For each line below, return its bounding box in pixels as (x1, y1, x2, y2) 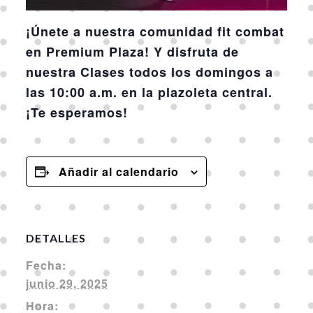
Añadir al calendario (58, 163, 179, 180)
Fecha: (25, 256, 66, 273)
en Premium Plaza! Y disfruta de (25, 42, 239, 61)
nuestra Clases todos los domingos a (25, 62, 273, 81)
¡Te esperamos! (25, 103, 128, 122)
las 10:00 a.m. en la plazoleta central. (25, 82, 272, 101)
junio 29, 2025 (25, 275, 108, 291)
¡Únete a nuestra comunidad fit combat (25, 22, 284, 41)
